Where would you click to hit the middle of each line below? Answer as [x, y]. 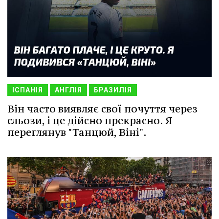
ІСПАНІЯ [28, 90]
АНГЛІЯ [68, 90]
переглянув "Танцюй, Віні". [77, 132]
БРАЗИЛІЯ [113, 90]
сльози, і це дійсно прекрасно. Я [90, 120]
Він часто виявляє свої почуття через [102, 109]
